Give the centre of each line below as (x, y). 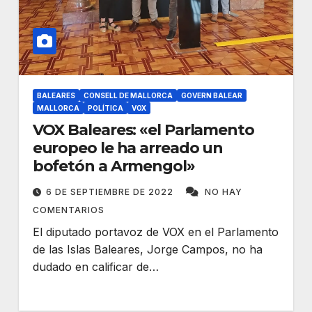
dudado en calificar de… (95, 267)
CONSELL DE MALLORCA (128, 95)
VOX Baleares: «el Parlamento (143, 130)
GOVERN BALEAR (211, 95)
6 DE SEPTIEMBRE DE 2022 (111, 192)
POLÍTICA (105, 108)
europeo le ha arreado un (128, 148)
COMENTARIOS (68, 210)
